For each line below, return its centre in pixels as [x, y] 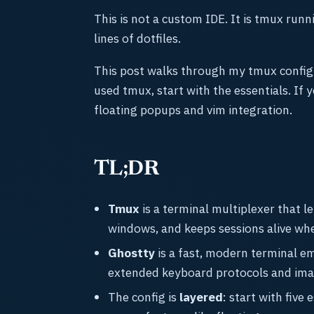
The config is [144, 297]
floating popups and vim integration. [193, 110]
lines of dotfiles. [137, 38]
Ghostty [131, 253]
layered [201, 297]
